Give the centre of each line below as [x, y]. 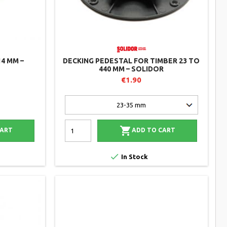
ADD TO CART [153, 130]
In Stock [134, 156]
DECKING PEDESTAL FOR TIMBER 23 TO [131, 61]
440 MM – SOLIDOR [131, 69]
